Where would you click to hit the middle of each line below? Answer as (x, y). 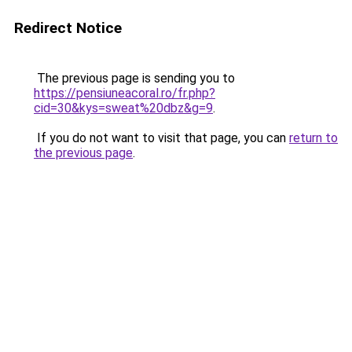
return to (313, 138)
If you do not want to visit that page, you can (161, 138)
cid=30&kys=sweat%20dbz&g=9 (123, 108)
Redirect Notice (68, 28)
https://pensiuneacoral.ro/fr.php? (125, 93)
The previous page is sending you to (134, 78)
